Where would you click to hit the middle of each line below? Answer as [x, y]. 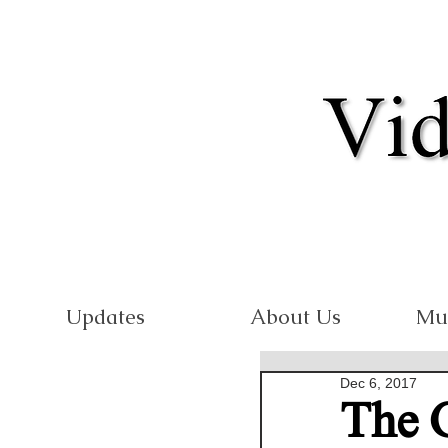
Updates [105, 316]
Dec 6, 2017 [378, 383]
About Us [295, 316]
